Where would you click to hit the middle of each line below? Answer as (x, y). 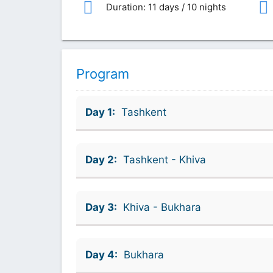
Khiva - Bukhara (162, 207)
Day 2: (101, 159)
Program (102, 74)
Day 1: (100, 112)
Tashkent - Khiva (164, 159)
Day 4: (101, 254)
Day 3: (101, 207)
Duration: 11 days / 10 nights (165, 7)
